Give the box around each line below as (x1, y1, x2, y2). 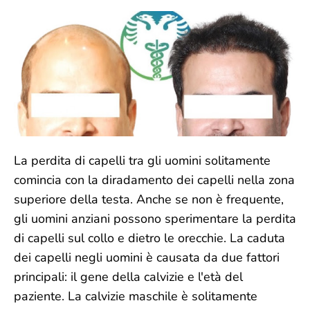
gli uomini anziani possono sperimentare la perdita (14, 210, 296, 227)
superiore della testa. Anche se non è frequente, (14, 191, 284, 208)
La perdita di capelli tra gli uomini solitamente (14, 152, 271, 169)
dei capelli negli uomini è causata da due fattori (14, 249, 280, 266)
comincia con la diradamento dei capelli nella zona (14, 172, 295, 188)
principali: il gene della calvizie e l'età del (14, 268, 243, 285)
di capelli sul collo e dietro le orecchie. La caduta (14, 230, 285, 246)
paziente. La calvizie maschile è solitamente (14, 288, 257, 304)
